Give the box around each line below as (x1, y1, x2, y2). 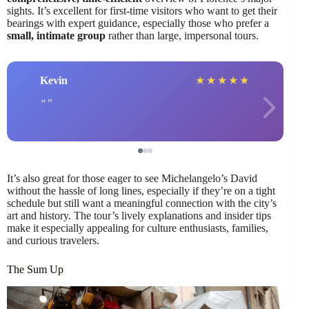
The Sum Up (7, 263, 63, 276)
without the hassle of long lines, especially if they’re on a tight (7, 185, 275, 197)
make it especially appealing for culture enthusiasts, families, (7, 222, 268, 235)
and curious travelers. (7, 235, 99, 247)
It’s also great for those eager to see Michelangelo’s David (7, 172, 257, 185)
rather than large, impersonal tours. (106, 30, 259, 42)
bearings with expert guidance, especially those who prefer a (7, 17, 269, 30)
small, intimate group (7, 30, 106, 42)
